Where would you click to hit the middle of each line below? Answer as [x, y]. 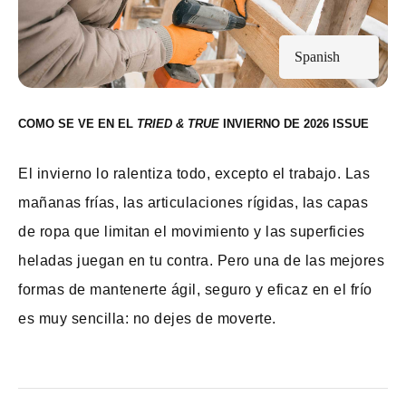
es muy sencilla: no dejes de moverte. [147, 319]
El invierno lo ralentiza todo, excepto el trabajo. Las [194, 174]
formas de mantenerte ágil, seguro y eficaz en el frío [195, 290]
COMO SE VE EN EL [76, 124]
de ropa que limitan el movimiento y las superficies [192, 232]
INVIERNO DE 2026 [276, 124]
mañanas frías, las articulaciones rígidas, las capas [193, 203]
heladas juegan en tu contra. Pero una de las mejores [201, 261]
